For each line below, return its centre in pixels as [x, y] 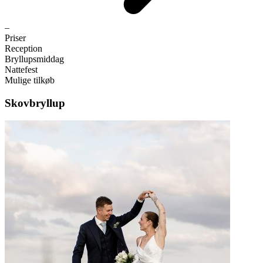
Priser [15, 38]
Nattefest [21, 70]
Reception [23, 49]
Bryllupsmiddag [34, 59]
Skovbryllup [35, 103]
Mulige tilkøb [30, 80]
